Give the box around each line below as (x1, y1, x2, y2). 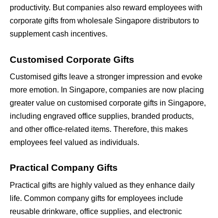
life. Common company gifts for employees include (10, 194, 183, 202)
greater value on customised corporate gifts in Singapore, (10, 99, 206, 108)
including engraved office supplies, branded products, (10, 112, 194, 121)
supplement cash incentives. (10, 30, 108, 38)
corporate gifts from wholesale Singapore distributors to (10, 17, 199, 25)
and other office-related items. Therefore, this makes (10, 125, 188, 134)
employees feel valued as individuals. (10, 138, 139, 147)
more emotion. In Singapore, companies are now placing (10, 86, 204, 94)
